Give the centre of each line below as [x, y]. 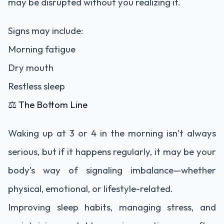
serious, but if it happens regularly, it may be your [112, 152]
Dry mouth [31, 68]
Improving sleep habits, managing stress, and [112, 207]
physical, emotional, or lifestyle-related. [90, 189]
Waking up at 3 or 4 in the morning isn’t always [112, 133]
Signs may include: [45, 31]
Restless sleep [36, 86]
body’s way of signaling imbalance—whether [112, 170]
